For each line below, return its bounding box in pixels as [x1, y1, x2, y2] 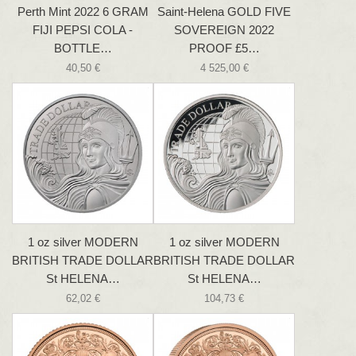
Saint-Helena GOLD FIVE [157, 5, 291, 18]
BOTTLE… [53, 41, 112, 55]
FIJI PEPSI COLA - [33, 23, 133, 37]
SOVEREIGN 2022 [174, 23, 274, 37]
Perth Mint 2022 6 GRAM [17, 5, 149, 18]
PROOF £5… [188, 41, 260, 55]
